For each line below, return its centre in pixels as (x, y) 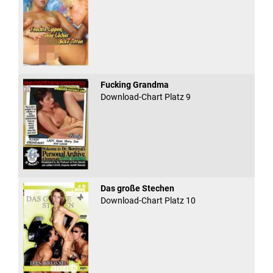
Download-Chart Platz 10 (148, 200)
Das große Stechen (137, 188)
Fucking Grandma (134, 84)
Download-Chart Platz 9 (145, 97)
